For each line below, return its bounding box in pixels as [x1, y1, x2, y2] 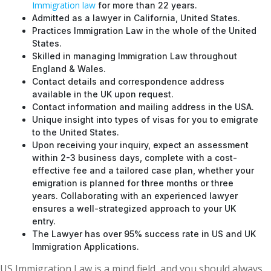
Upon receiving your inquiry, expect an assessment [32, 139, 249, 149]
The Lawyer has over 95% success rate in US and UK [32, 227, 256, 238]
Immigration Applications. [32, 240, 139, 250]
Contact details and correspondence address [32, 75, 224, 85]
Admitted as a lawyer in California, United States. [32, 11, 240, 22]
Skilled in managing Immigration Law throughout [32, 50, 237, 60]
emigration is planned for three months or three [32, 177, 233, 187]
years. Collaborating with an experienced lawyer [32, 189, 238, 200]
